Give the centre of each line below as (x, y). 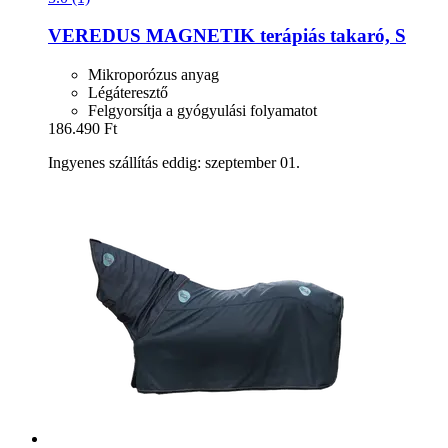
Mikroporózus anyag (153, 74)
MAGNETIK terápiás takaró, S (273, 36)
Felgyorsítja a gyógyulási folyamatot (202, 110)
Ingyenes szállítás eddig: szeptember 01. (174, 162)
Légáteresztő (128, 92)
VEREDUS (94, 36)
